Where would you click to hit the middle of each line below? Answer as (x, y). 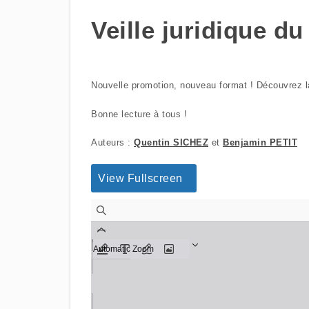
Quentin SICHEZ (171, 143)
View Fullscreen (140, 178)
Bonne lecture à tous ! (139, 114)
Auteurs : (112, 143)
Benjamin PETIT (260, 143)
